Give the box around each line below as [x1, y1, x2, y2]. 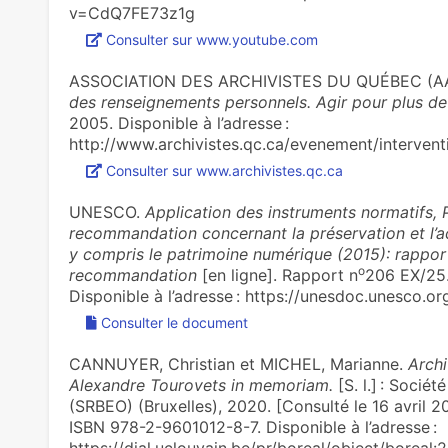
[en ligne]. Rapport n [196, 265, 358, 285]
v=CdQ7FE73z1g [68, 3, 195, 23]
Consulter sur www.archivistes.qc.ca [105, 162, 343, 179]
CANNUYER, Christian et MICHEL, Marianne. [68, 354, 408, 374]
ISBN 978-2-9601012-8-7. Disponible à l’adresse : [68, 417, 437, 437]
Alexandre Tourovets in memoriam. [68, 375, 333, 395]
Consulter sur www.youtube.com [105, 31, 318, 48]
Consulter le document [100, 314, 248, 331]
